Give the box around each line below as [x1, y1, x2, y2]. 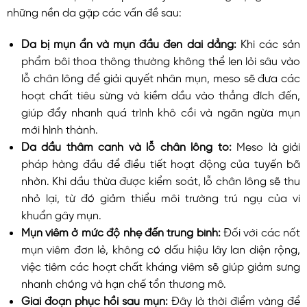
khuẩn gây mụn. [21, 208, 101, 220]
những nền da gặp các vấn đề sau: [7, 5, 182, 17]
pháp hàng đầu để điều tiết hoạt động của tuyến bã [21, 157, 300, 169]
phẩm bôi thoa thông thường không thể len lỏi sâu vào [21, 54, 300, 66]
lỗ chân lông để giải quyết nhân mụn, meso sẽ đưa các [21, 71, 300, 83]
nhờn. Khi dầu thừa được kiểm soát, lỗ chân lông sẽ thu [21, 174, 300, 186]
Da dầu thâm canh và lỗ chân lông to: [21, 140, 237, 151]
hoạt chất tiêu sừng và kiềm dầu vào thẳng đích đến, [21, 88, 300, 100]
